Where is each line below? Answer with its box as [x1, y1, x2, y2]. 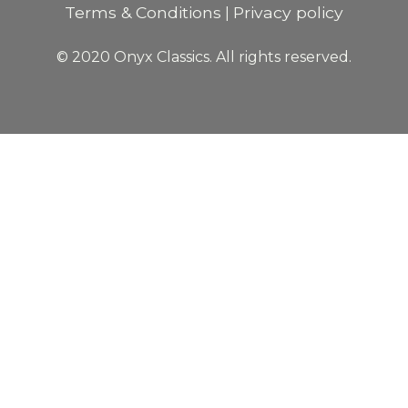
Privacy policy [233, 3, 343, 23]
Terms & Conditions [65, 3, 221, 23]
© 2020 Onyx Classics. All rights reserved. [56, 48, 352, 66]
